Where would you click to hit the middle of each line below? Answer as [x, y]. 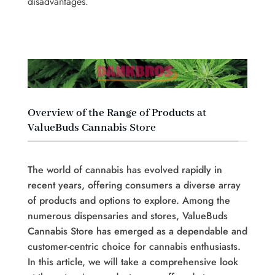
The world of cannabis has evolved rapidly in [125, 170]
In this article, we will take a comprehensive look [133, 262]
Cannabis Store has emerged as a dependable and [137, 231]
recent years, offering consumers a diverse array [134, 185]
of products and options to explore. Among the [129, 201]
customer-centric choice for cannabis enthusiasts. [134, 247]
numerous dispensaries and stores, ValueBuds [128, 216]
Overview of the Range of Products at [117, 114]
